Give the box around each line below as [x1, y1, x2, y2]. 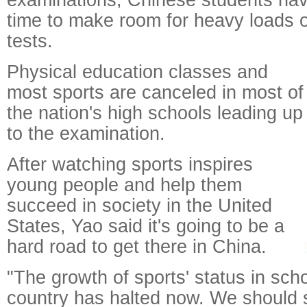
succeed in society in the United [7, 195, 272, 216]
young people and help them [7, 174, 242, 195]
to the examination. [7, 123, 165, 144]
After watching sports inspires [7, 153, 253, 175]
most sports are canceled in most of [7, 82, 304, 103]
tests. [7, 30, 53, 51]
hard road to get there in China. [7, 236, 267, 257]
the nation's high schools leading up [7, 102, 303, 123]
